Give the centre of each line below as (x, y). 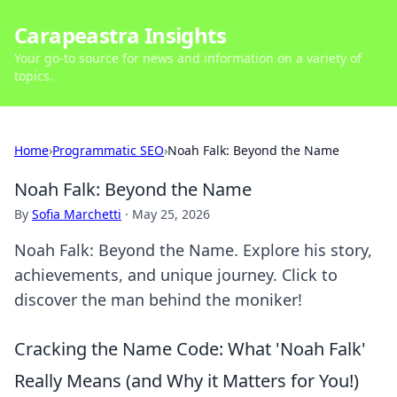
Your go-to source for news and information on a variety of (188, 58)
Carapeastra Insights (120, 35)
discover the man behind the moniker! (158, 300)
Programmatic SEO (108, 150)
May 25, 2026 (171, 214)
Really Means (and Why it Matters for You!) (187, 381)
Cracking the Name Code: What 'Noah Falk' (190, 349)
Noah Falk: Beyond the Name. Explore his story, (193, 250)
